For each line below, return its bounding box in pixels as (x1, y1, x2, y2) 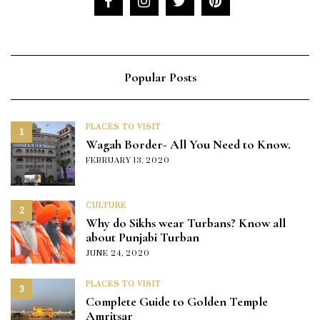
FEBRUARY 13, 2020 (86, 155, 170, 166)
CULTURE (86, 200, 126, 211)
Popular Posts (124, 69, 196, 85)
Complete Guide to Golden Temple (86, 293, 268, 309)
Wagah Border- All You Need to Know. (86, 136, 291, 152)
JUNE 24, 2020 (86, 248, 150, 259)
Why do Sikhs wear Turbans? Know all (86, 214, 286, 231)
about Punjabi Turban (86, 229, 199, 245)
